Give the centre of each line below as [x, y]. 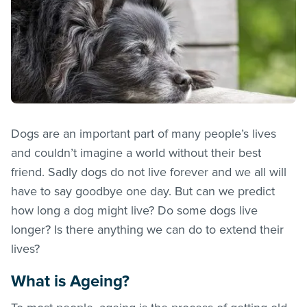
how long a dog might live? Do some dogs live [134, 210]
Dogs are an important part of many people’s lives [144, 133]
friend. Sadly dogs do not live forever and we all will [149, 172]
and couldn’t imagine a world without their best [136, 152]
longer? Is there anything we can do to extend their [147, 229]
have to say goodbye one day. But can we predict [143, 191]
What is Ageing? [70, 281]
